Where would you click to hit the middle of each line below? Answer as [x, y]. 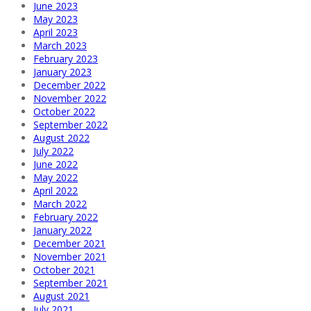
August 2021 [61, 296]
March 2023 [60, 46]
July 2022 [53, 151]
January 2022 [62, 230]
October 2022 [64, 112]
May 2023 [56, 19]
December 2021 [69, 244]
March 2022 [60, 204]
